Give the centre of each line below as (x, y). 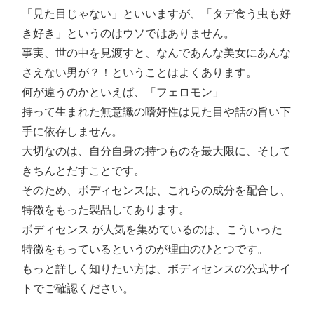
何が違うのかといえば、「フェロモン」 (123, 93)
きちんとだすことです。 (83, 171)
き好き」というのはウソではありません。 (128, 34)
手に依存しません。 (72, 132)
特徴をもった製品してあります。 (106, 210)
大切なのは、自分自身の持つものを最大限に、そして (156, 151)
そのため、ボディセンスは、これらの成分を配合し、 (156, 191)
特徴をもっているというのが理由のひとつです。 (145, 250)
